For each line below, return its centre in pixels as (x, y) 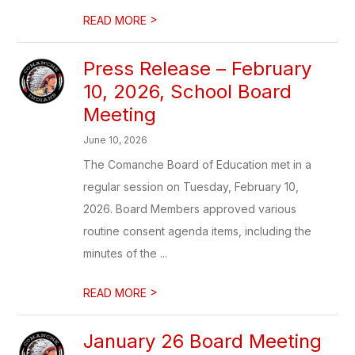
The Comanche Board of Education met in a (198, 164)
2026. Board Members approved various (190, 209)
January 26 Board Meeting (203, 341)
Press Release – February (198, 69)
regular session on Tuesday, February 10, (191, 187)
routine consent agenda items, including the (198, 231)
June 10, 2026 (116, 140)
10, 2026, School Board (188, 92)
